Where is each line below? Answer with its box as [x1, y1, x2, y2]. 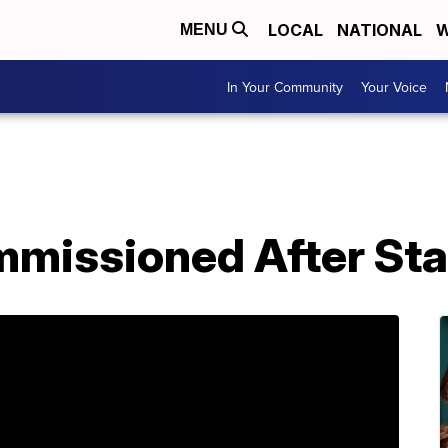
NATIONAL [337, 20, 422, 40]
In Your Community [227, 76, 343, 97]
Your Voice [361, 76, 427, 97]
